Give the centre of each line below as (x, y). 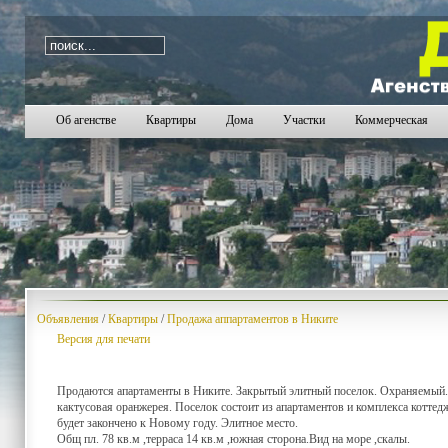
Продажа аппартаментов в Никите (252, 319)
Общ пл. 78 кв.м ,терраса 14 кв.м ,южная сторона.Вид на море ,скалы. (233, 439)
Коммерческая (391, 120)
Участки (304, 120)
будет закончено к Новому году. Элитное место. (177, 423)
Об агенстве (86, 120)
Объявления (68, 319)
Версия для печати (103, 339)
